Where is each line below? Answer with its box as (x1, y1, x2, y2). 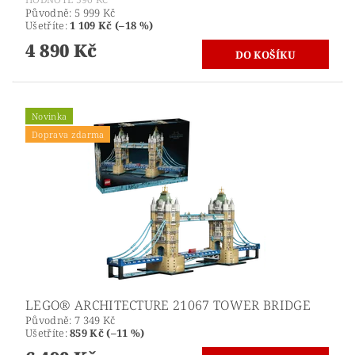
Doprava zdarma (32, 128, 105, 140)
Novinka (32, 109, 67, 122)
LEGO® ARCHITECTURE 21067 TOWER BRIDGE (25, 296, 311, 314)
